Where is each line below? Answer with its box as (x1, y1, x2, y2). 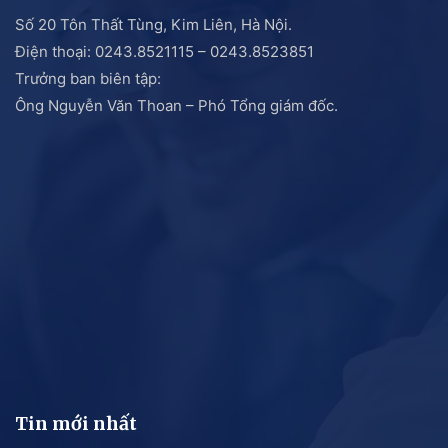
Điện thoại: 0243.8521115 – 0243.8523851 (15, 42, 314, 62)
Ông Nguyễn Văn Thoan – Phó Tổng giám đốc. (15, 96, 338, 116)
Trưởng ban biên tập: (15, 69, 161, 89)
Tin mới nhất (15, 412, 137, 436)
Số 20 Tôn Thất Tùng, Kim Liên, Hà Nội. (15, 15, 292, 35)
